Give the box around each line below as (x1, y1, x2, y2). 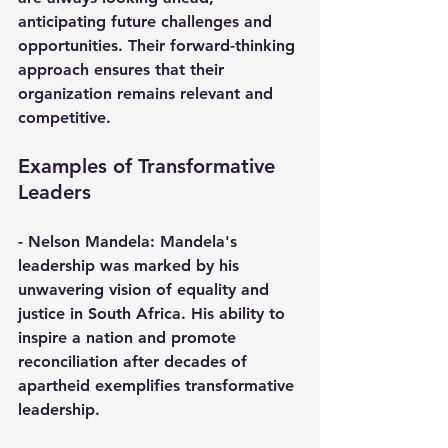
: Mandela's (150, 232, 242, 252)
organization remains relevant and (18, 84, 278, 104)
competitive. (18, 108, 111, 128)
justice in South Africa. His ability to (18, 304, 290, 324)
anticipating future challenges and (18, 12, 277, 32)
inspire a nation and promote (18, 328, 241, 348)
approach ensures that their (18, 60, 229, 80)
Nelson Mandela (28, 232, 150, 252)
